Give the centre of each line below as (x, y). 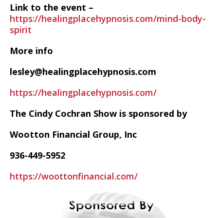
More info (31, 51)
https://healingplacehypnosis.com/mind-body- (108, 18)
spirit (21, 30)
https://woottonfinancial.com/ (74, 176)
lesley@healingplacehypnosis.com (83, 72)
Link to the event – (52, 7)
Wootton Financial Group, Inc (73, 134)
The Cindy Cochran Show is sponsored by (98, 113)
